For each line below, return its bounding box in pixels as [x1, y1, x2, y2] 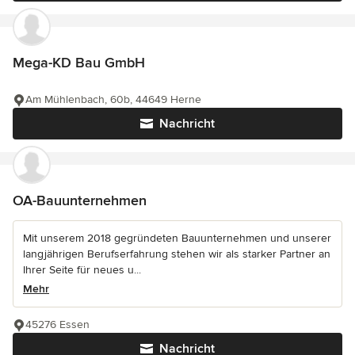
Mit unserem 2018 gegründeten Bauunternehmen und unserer [23, 231, 331, 246]
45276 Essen [25, 318, 90, 332]
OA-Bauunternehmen [13, 192, 147, 210]
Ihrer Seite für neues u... [23, 263, 141, 277]
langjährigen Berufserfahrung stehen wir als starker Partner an [23, 247, 330, 261]
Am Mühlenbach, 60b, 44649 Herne [25, 93, 201, 107]
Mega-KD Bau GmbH [13, 54, 145, 72]
